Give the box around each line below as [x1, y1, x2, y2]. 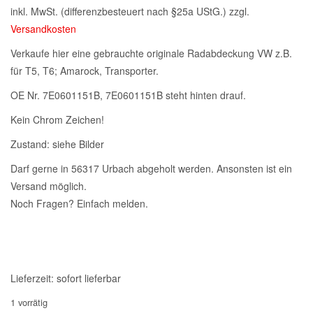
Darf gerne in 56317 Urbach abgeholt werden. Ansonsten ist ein [10, 161, 292, 175]
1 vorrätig [10, 295, 48, 309]
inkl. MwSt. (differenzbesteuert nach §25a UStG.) [10, 4, 226, 18]
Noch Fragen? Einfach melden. [10, 196, 148, 210]
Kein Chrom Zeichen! [10, 112, 104, 126]
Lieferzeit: [10, 270, 57, 285]
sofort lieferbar [57, 270, 121, 285]
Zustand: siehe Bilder [10, 137, 104, 151]
